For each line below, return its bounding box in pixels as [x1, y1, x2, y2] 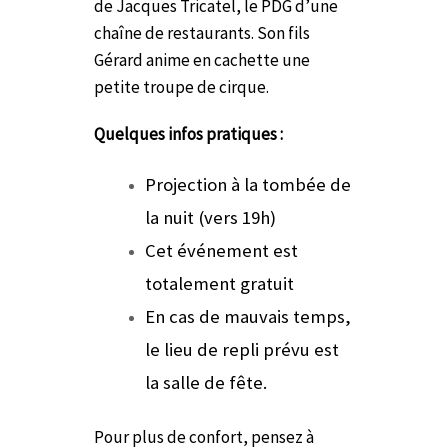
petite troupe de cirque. [94, 75, 269, 98]
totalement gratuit [145, 271, 294, 295]
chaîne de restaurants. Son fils [94, 21, 310, 44]
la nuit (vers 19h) [145, 205, 276, 229]
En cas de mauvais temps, [145, 304, 351, 328]
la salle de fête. [145, 370, 267, 394]
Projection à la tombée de [145, 172, 351, 196]
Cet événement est [145, 238, 298, 262]
